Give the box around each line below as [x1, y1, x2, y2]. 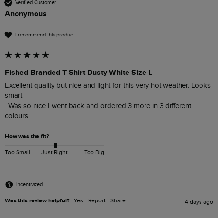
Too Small [5, 148, 30, 156]
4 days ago [185, 199, 213, 206]
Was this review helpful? [5, 197, 69, 205]
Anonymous [5, 9, 47, 19]
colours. [5, 112, 32, 121]
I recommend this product [15, 31, 74, 38]
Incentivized [16, 181, 43, 188]
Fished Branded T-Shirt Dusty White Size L [5, 68, 152, 78]
